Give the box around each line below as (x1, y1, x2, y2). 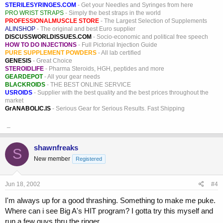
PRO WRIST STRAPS (5, 9, 64, 16)
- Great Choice (31, 57, 72, 64)
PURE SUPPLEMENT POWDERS (5, 49, 97, 56)
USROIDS (5, 89, 32, 96)
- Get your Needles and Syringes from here (76, 1, 193, 8)
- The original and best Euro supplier (35, 25, 135, 32)
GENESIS (5, 57, 31, 64)
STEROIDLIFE (5, 65, 44, 72)
